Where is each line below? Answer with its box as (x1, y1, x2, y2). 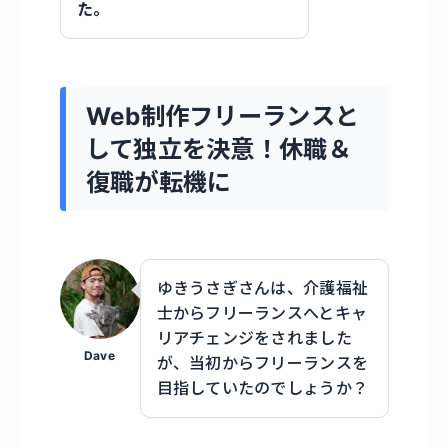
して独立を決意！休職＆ (85, 133, 352, 164)
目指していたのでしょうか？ (156, 377, 369, 398)
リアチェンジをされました (156, 327, 352, 348)
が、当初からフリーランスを (156, 352, 369, 373)
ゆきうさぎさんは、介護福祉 (156, 277, 369, 298)
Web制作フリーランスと (85, 100, 360, 131)
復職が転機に (85, 166, 232, 197)
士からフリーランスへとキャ (156, 302, 368, 323)
